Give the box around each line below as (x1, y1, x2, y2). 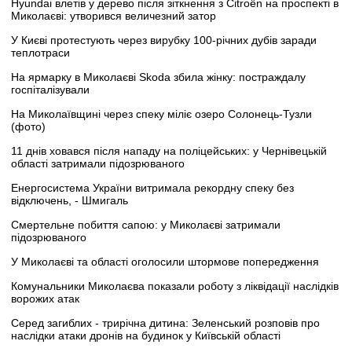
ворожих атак (11, 291, 79, 305)
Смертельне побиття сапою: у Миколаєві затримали (11, 218, 280, 231)
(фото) (11, 119, 46, 133)
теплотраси (11, 46, 70, 59)
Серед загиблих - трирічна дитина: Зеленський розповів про (11, 316, 320, 329)
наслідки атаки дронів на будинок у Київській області (11, 328, 280, 342)
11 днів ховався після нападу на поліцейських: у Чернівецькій (11, 144, 327, 157)
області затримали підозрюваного (11, 156, 185, 170)
